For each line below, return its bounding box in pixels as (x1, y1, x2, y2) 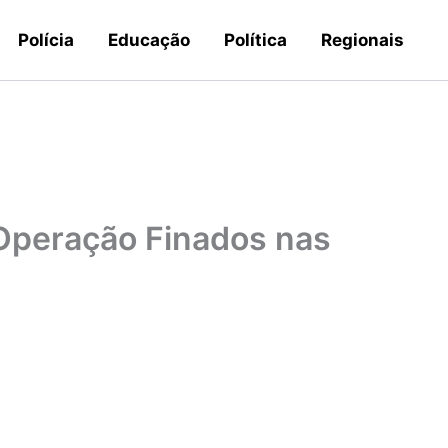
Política (224, 30, 287, 50)
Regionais (321, 30, 404, 50)
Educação (108, 30, 190, 50)
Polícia (18, 30, 74, 50)
